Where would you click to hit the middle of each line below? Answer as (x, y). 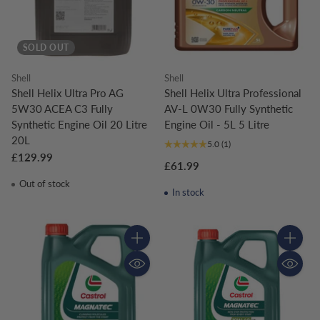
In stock (187, 192)
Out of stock (43, 184)
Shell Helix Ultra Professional (233, 93)
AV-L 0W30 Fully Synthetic (229, 109)
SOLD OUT (46, 47)
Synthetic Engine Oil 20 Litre (79, 124)
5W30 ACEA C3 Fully (62, 109)
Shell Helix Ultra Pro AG (67, 93)
